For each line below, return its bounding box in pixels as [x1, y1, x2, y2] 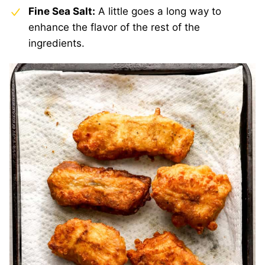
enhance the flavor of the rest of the [28, 21, 200, 34]
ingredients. [28, 37, 88, 50]
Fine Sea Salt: [28, 5, 95, 18]
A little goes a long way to [95, 5, 221, 18]
